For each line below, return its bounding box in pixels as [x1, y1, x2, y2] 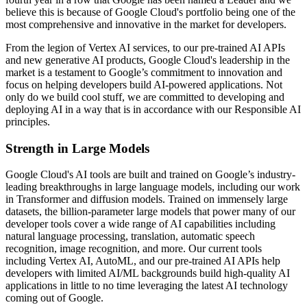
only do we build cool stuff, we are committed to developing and [5, 90, 284, 103]
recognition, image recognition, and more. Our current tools [5, 243, 262, 255]
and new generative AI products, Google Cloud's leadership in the [5, 53, 290, 66]
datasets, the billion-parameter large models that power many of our [5, 206, 295, 218]
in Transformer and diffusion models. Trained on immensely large [5, 193, 288, 206]
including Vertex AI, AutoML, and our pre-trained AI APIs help [5, 255, 280, 267]
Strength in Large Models [5, 140, 149, 156]
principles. [5, 115, 53, 127]
